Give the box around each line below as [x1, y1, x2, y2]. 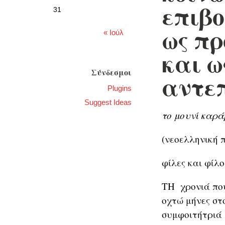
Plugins [107, 84, 132, 93]
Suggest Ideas [84, 98, 132, 107]
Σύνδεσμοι [91, 66, 132, 78]
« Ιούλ [103, 28, 124, 37]
